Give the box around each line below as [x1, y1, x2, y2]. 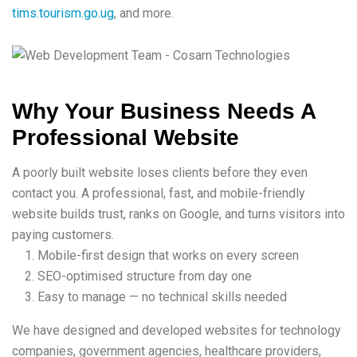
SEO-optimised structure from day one [37, 268, 252, 284]
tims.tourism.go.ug [12, 6, 114, 21]
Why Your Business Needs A [12, 98, 316, 124]
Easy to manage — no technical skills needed [37, 288, 287, 304]
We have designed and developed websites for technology [12, 322, 341, 338]
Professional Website [12, 124, 239, 150]
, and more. [114, 6, 174, 21]
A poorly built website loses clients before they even [12, 164, 308, 180]
